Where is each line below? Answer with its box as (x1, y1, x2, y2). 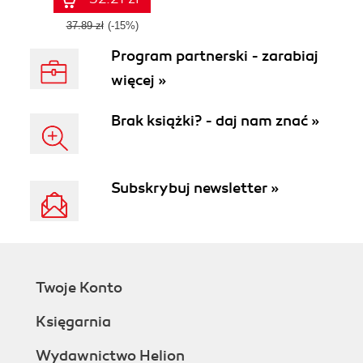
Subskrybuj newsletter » (111, 179, 279, 197)
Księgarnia (36, 313, 111, 331)
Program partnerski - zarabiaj (111, 47, 318, 65)
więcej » (111, 71, 166, 89)
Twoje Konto (36, 279, 122, 297)
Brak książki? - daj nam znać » (111, 112, 319, 130)
